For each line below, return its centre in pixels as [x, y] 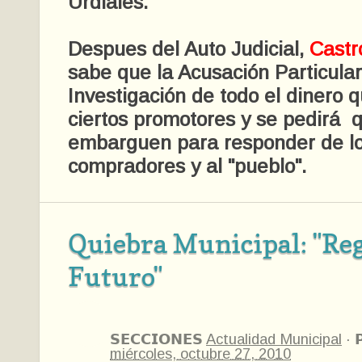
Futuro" [115, 276]
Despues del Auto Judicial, [189, 49]
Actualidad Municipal [274, 339]
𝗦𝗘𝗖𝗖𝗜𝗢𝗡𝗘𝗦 [158, 339]
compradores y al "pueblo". [187, 166]
